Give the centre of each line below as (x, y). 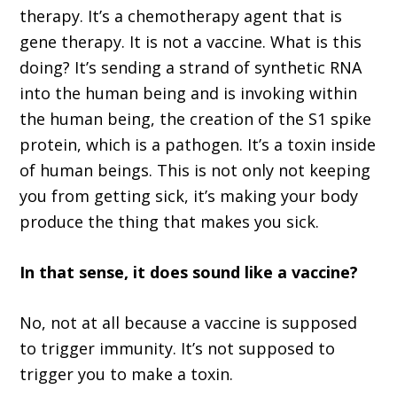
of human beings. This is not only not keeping (195, 171)
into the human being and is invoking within (189, 93)
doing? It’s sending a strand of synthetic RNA (191, 68)
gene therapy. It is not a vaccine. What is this (191, 42)
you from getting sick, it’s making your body (189, 196)
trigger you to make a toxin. (127, 374)
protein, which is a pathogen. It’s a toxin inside (198, 145)
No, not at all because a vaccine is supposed (189, 323)
